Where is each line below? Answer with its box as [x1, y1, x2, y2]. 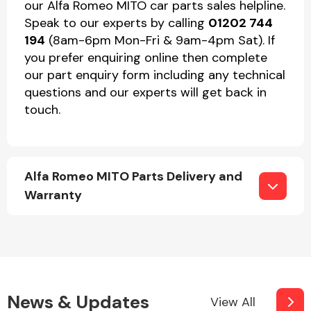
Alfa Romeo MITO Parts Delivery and [24, 168, 242, 185]
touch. [24, 101, 60, 118]
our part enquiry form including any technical [24, 67, 285, 83]
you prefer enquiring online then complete [24, 49, 267, 66]
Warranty [24, 187, 82, 203]
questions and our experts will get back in [24, 84, 267, 101]
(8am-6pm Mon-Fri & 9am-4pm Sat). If [45, 32, 275, 49]
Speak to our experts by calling [24, 15, 208, 31]
